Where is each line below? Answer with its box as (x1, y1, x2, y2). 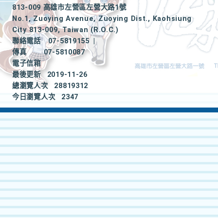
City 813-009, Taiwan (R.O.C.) (12, 26, 119, 34)
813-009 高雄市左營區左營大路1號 (12, 3, 127, 12)
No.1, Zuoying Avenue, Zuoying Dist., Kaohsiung (12, 15, 192, 23)
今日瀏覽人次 (12, 93, 55, 101)
